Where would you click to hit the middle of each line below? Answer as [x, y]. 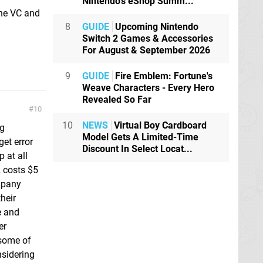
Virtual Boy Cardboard [159, 126]
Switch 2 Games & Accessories [148, 39]
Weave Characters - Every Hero [148, 88]
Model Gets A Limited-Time [140, 137]
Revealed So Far [117, 100]
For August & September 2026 [146, 50]
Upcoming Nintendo [156, 27]
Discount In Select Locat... [137, 149]
